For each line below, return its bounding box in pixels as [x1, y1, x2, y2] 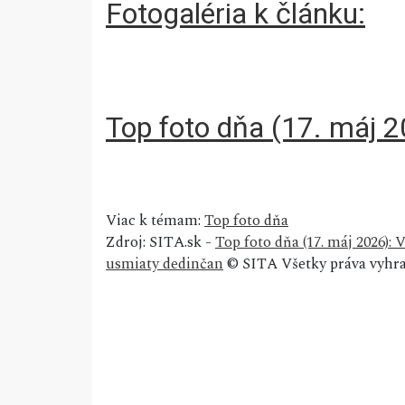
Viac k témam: [106, 209, 204, 233]
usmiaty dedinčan [106, 252, 223, 277]
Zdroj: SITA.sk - [106, 231, 215, 255]
